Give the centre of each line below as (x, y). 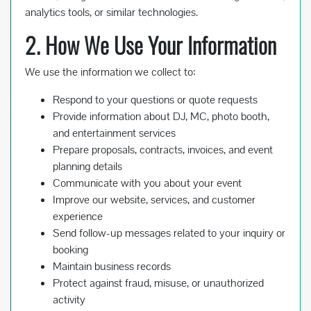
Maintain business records (112, 267)
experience (78, 217)
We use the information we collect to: (110, 72)
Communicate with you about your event (147, 183)
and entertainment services (114, 133)
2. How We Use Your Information (151, 45)
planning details (87, 167)
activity (69, 300)
